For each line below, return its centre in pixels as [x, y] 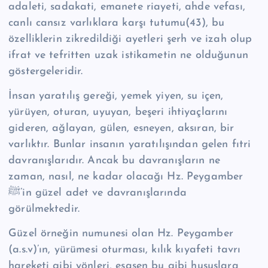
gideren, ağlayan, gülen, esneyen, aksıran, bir [121, 128]
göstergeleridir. [46, 71]
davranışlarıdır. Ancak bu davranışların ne [114, 160]
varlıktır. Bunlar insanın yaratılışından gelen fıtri [130, 144]
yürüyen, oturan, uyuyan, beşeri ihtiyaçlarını [118, 112]
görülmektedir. [44, 209]
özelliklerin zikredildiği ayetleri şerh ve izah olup [130, 39]
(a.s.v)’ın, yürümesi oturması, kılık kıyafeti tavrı [125, 249]
